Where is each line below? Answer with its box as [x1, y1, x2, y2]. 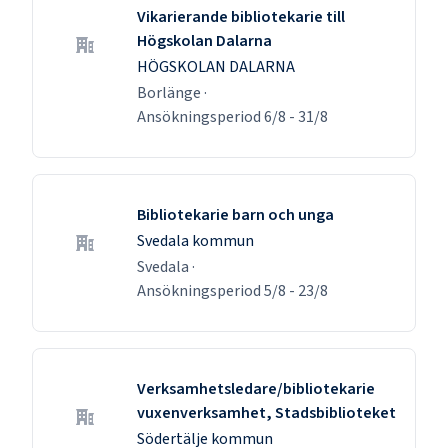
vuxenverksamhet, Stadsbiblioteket [137, 401, 396, 424]
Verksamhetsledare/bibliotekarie [137, 377, 375, 400]
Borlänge [137, 81, 201, 104]
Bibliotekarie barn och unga [137, 203, 334, 226]
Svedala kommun [137, 229, 254, 252]
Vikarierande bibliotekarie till [137, 5, 345, 28]
